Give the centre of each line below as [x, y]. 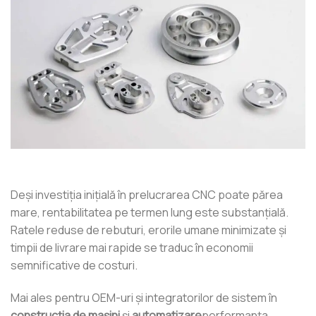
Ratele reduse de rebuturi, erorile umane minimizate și [148, 230]
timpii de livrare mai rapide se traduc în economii [132, 248]
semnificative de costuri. [74, 266]
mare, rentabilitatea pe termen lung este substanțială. [150, 213]
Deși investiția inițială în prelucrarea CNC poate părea [147, 195]
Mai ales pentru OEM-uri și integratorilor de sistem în [144, 298]
